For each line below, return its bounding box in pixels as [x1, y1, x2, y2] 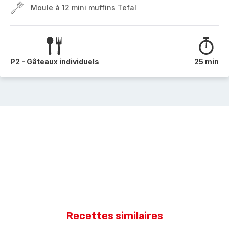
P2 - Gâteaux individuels [10, 57, 99, 66]
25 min [194, 57, 219, 66]
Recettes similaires [66, 209, 163, 223]
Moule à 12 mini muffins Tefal [31, 3, 136, 12]
